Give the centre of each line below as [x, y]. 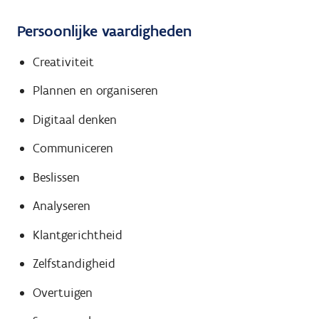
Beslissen [56, 177]
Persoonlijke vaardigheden [104, 31]
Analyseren [61, 206]
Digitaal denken [74, 119]
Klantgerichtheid [77, 235]
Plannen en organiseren [95, 90]
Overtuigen [62, 292]
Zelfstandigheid [74, 263]
